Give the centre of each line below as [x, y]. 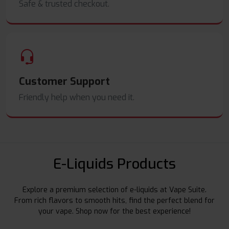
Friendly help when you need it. [77, 98]
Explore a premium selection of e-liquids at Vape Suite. [114, 190]
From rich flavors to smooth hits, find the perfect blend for [114, 201]
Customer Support [64, 82]
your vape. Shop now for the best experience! [114, 212]
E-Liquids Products [114, 164]
